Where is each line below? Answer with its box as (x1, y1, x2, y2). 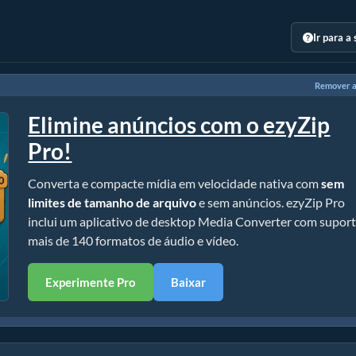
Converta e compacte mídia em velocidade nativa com (28, 176, 322, 191)
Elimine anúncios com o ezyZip (28, 111, 331, 138)
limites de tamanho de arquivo (28, 195, 197, 210)
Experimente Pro (45, 275, 137, 289)
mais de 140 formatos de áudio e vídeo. (28, 233, 239, 248)
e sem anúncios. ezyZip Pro (196, 195, 346, 210)
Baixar (171, 275, 207, 289)
